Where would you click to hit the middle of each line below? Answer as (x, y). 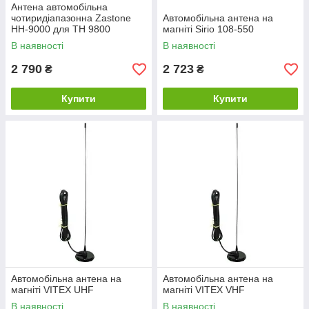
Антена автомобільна (59, 7)
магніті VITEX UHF (52, 290)
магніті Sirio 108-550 (208, 29)
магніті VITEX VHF (204, 290)
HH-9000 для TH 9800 (61, 29)
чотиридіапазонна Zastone (71, 18)
